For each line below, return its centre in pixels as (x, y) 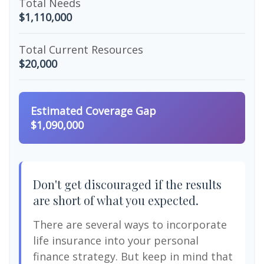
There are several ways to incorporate (130, 225)
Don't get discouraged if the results (127, 184)
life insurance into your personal (116, 240)
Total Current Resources (81, 49)
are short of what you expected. (116, 200)
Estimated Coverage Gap (93, 111)
